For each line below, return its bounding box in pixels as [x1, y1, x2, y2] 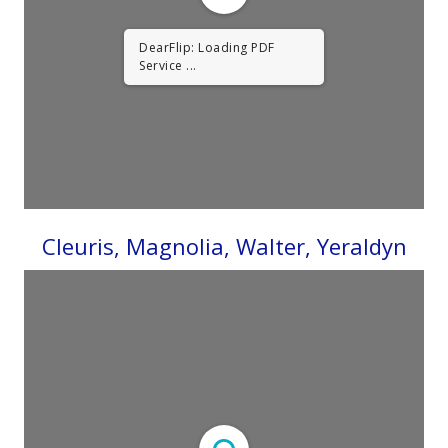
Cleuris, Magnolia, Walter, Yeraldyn [41, 230, 407, 261]
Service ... [139, 56, 197, 74]
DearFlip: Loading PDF [139, 38, 275, 56]
